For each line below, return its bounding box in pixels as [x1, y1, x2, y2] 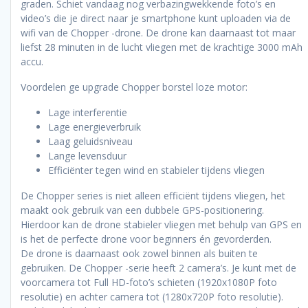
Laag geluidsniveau [48, 134, 133, 148]
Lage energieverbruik [48, 120, 141, 133]
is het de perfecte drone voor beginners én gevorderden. [21, 232, 272, 245]
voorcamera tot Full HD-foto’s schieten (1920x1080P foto [21, 275, 277, 289]
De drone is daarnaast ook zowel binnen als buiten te [21, 246, 258, 260]
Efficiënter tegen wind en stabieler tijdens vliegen [48, 163, 265, 177]
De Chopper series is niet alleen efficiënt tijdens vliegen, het [21, 188, 285, 202]
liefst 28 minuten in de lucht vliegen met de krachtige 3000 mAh [21, 40, 302, 54]
